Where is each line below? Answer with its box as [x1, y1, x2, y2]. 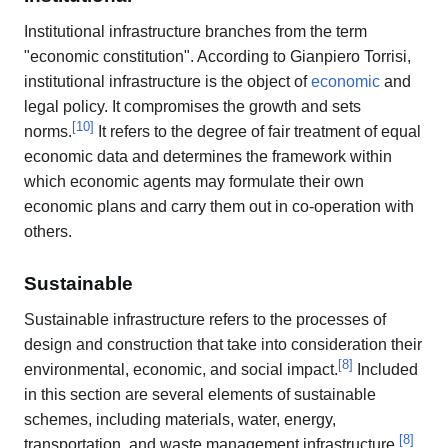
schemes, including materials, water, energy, [24, 411, 336, 429]
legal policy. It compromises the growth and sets [24, 97, 361, 115]
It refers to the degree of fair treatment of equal [94, 122, 421, 140]
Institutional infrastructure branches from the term [24, 22, 367, 40]
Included [353, 361, 418, 379]
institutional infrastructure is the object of [24, 72, 311, 90]
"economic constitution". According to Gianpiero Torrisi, [24, 47, 411, 65]
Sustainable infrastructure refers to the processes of [24, 311, 386, 329]
